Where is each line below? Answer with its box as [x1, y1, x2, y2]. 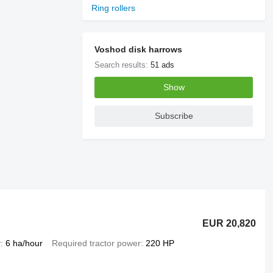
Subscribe [154, 111, 193, 121]
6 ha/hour [5, 238, 43, 248]
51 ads [151, 60, 175, 69]
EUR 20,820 [202, 218, 257, 229]
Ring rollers [91, 2, 136, 13]
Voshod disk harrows [94, 44, 183, 54]
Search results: [94, 60, 151, 69]
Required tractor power [51, 238, 141, 248]
